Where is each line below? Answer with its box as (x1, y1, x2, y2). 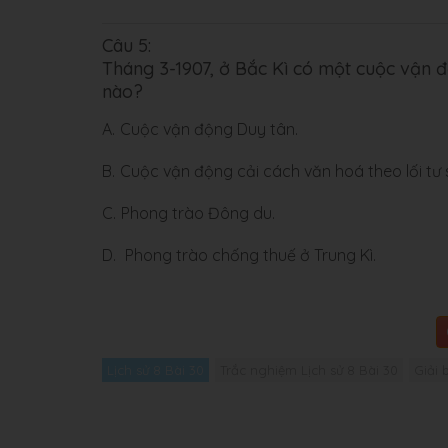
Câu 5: (102, 34, 151, 57)
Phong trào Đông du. (121, 203, 275, 223)
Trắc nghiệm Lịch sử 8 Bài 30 (220, 362, 398, 378)
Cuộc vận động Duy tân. (120, 119, 298, 139)
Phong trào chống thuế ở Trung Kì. (121, 245, 376, 265)
